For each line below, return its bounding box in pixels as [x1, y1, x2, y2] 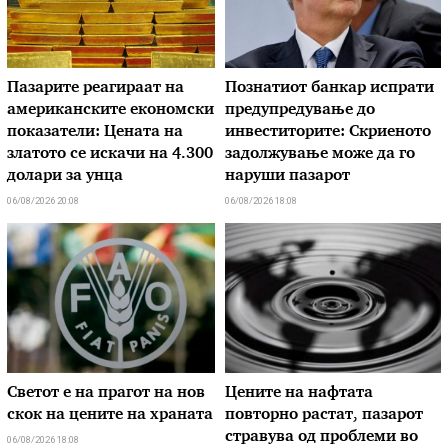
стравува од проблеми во [224, 430, 418, 446]
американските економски [7, 103, 215, 119]
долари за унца [7, 169, 124, 185]
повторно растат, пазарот [224, 408, 423, 424]
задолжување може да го [224, 147, 415, 163]
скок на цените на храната [7, 408, 214, 424]
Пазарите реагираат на [7, 81, 185, 97]
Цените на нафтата [224, 386, 373, 402]
